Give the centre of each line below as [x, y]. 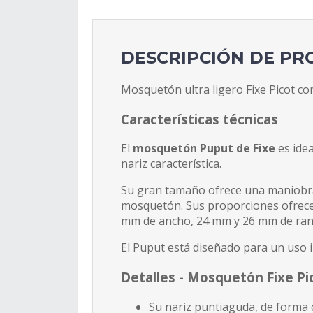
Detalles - [154, 277]
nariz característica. [173, 164]
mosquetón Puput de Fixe [205, 148]
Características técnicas [199, 119]
